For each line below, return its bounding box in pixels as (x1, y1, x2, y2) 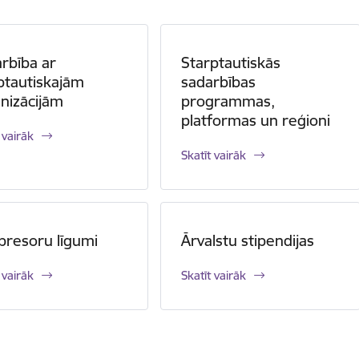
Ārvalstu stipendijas (181, 231, 315, 250)
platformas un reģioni (181, 111, 331, 130)
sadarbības (181, 72, 256, 91)
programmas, (181, 91, 276, 111)
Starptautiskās (181, 53, 281, 72)
